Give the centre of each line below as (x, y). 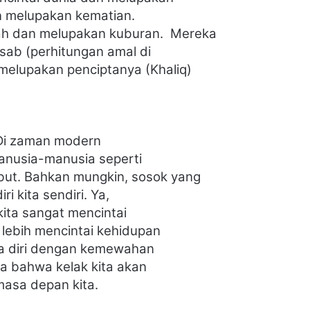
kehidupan (129, 231)
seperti (120, 159)
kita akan (119, 267)
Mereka (193, 34)
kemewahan (117, 249)
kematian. (105, 16)
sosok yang (166, 177)
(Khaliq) (168, 70)
